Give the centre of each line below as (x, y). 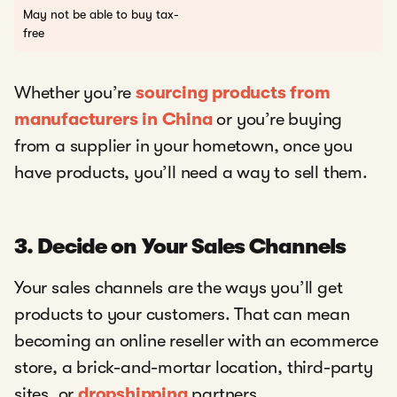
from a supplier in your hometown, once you (183, 145)
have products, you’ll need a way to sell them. (191, 172)
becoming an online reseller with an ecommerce (196, 340)
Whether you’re (75, 92)
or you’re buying (277, 119)
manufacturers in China (113, 119)
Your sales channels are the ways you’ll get (179, 287)
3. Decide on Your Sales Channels (180, 246)
